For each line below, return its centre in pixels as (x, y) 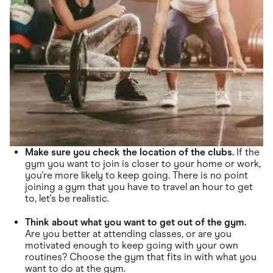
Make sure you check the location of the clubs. (129, 152)
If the (247, 152)
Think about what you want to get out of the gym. (136, 222)
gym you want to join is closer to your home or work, (143, 164)
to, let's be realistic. (67, 199)
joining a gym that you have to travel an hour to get (139, 187)
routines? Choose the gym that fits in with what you (141, 257)
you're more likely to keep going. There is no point (136, 175)
